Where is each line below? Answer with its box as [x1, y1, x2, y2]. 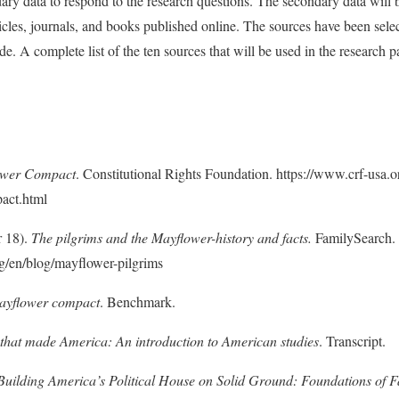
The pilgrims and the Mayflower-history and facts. [31, 228, 315, 248]
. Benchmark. [100, 292, 175, 312]
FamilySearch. [315, 228, 395, 248]
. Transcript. [319, 331, 386, 351]
